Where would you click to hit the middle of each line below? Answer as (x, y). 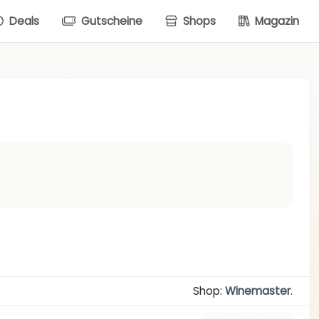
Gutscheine (110, 21)
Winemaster (257, 291)
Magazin (276, 21)
